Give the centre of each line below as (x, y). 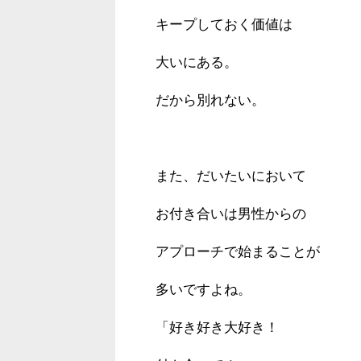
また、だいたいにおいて (231, 176)
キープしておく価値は (224, 24)
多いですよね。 (203, 289)
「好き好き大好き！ (217, 327)
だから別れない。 (210, 100)
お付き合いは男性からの (231, 214)
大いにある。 (197, 62)
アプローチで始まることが (238, 251)
